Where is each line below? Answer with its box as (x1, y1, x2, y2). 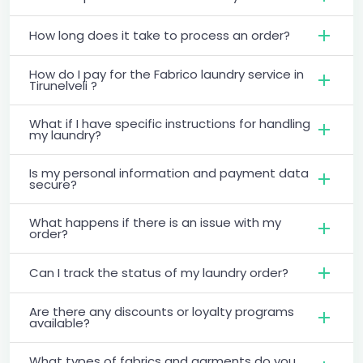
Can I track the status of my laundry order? (29, 263, 288, 281)
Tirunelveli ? (29, 76, 97, 94)
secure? (29, 175, 77, 193)
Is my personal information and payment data (29, 164, 309, 181)
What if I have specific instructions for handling (29, 114, 310, 132)
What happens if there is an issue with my (29, 213, 281, 231)
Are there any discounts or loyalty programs (29, 302, 294, 320)
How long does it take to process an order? (29, 26, 290, 44)
